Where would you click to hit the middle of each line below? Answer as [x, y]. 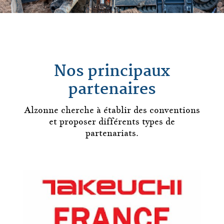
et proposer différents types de [112, 121]
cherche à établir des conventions [129, 110]
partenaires [112, 90]
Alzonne [41, 110]
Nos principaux [112, 72]
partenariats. [112, 133]
